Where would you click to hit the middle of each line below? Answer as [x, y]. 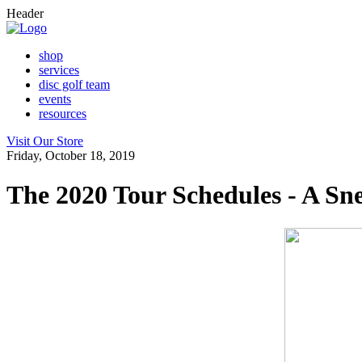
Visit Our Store [45, 141]
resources [63, 114]
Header [25, 13]
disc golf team [74, 84]
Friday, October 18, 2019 [71, 156]
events [55, 99]
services [59, 70]
